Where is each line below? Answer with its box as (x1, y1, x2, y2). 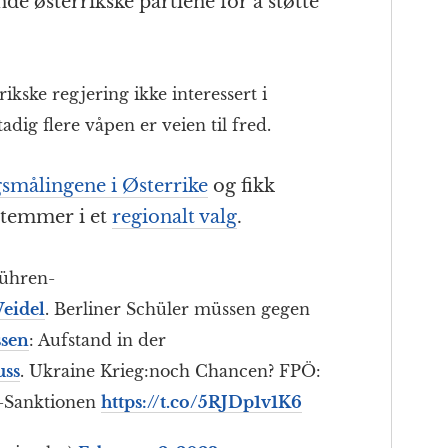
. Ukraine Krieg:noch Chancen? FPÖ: (20, 361, 321, 382)
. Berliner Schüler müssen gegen (45, 299, 310, 320)
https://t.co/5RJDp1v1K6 (101, 392, 302, 413)
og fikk (208, 175, 275, 198)
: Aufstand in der (29, 330, 166, 351)
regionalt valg (112, 206, 237, 229)
